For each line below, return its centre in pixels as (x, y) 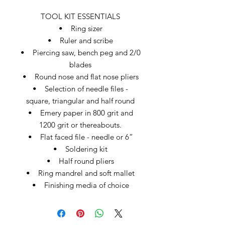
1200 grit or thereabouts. (80, 125)
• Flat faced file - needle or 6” (80, 137)
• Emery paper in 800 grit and (80, 113)
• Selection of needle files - (80, 88)
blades (80, 64)
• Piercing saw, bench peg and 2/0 (80, 52)
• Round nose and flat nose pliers (80, 76)
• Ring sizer (80, 28)
